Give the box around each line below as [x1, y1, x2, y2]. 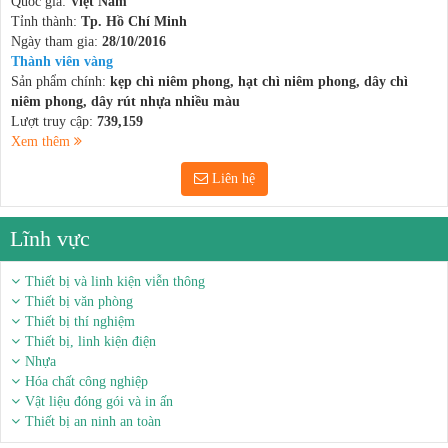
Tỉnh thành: [11, 13, 81, 29]
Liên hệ [207, 170, 255, 186]
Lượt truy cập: [11, 113, 97, 129]
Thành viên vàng [11, 53, 113, 69]
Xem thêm [11, 133, 74, 149]
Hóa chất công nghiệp [25, 373, 148, 389]
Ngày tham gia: [11, 33, 102, 49]
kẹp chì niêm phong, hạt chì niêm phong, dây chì [110, 73, 408, 89]
